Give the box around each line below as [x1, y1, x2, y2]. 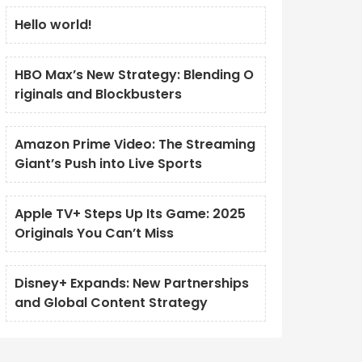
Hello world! [14, 15, 92, 34]
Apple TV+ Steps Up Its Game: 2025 [14, 204, 246, 223]
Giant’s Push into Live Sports [14, 154, 202, 173]
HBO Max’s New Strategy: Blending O [14, 65, 254, 84]
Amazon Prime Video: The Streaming [14, 135, 255, 154]
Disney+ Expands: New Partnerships [14, 274, 249, 293]
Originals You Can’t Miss [14, 224, 174, 242]
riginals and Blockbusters [14, 85, 182, 103]
